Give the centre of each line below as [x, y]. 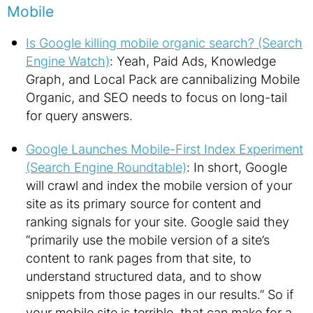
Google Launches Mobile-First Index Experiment [165, 149]
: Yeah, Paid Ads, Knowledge [193, 61]
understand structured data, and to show [144, 276]
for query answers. [79, 115]
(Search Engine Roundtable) [106, 167]
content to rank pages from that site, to [139, 258]
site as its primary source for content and [144, 203]
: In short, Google [237, 167]
